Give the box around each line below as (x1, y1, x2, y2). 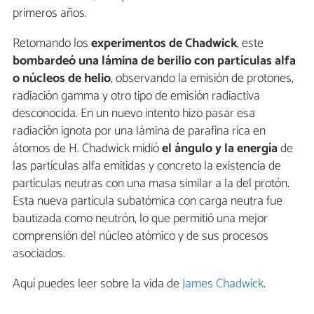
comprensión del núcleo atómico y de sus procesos (13, 225, 268, 247)
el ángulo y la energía (162, 137, 278, 159)
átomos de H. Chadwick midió (13, 137, 162, 159)
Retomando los (13, 32, 88, 54)
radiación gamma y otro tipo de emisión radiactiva (13, 85, 260, 107)
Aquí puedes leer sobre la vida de (13, 273, 182, 294)
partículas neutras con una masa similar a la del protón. (13, 172, 289, 194)
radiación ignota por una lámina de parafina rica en (13, 120, 266, 142)
